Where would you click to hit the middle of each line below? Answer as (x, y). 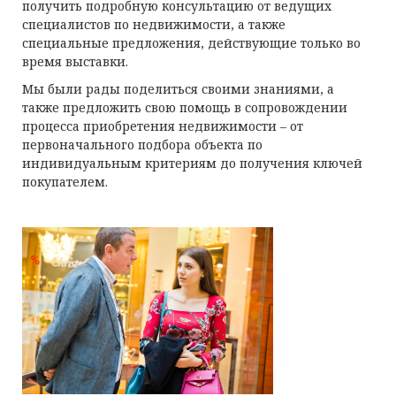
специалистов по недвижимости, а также (154, 24)
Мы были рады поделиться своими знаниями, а (178, 89)
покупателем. (67, 182)
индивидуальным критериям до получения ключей (192, 163)
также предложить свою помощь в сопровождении (185, 107)
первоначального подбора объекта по (142, 145)
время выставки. (75, 61)
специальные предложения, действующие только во (191, 43)
